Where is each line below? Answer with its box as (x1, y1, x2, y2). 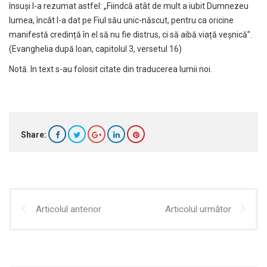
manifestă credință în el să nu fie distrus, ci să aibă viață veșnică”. (9, 29, 252, 39)
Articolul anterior (36, 203, 101, 215)
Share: (21, 129, 46, 139)
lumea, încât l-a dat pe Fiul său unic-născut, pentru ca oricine (9, 15, 234, 25)
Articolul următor (165, 203, 231, 215)
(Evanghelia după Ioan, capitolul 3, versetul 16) (9, 44, 182, 54)
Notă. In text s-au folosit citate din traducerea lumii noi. (9, 64, 212, 74)
